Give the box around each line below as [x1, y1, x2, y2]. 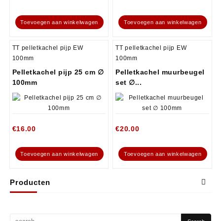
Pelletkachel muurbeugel [115, 68, 205, 76]
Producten [10, 178, 50, 186]
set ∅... [115, 78, 142, 86]
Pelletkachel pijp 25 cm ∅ [12, 68, 104, 76]
